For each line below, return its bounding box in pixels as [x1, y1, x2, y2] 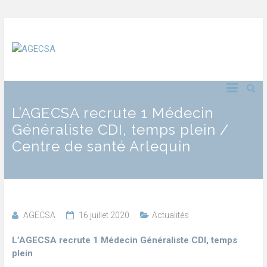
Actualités [151, 210, 189, 220]
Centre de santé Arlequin [11, 138, 191, 155]
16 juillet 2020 [78, 210, 129, 220]
